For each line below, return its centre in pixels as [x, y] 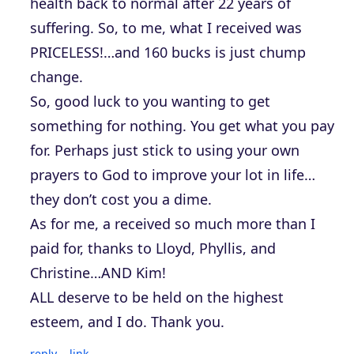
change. [56, 76]
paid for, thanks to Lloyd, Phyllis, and [153, 248]
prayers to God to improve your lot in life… [173, 174]
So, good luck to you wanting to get [150, 101]
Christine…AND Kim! [98, 272]
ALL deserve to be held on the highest [157, 297]
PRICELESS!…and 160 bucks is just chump [168, 52]
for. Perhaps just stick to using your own [165, 150]
